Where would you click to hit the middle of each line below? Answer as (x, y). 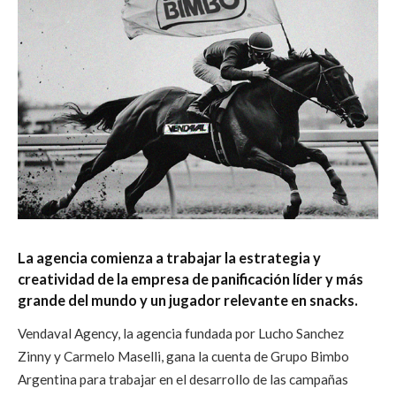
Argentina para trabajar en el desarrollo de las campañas (183, 379)
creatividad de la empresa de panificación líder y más (190, 278)
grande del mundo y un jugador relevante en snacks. (188, 300)
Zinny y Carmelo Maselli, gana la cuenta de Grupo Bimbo (183, 356)
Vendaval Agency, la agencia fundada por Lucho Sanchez (181, 333)
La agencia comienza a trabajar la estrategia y (169, 257)
